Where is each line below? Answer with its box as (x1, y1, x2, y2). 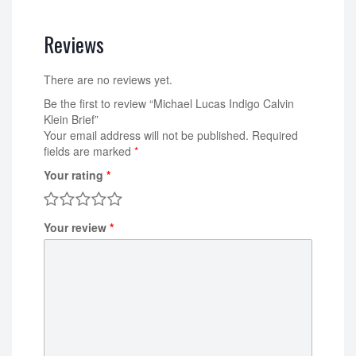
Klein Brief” (44, 111, 99, 128)
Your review (44, 219, 110, 236)
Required (252, 127, 298, 144)
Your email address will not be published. (44, 127, 249, 144)
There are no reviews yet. (44, 72, 172, 88)
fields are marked (44, 143, 134, 160)
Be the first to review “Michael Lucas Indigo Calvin (44, 95, 294, 112)
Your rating (44, 167, 106, 184)
